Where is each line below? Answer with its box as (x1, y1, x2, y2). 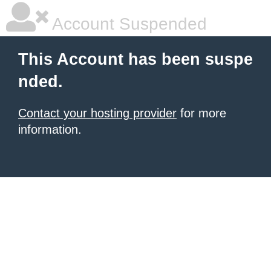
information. (18, 123, 82, 136)
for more (177, 106, 226, 120)
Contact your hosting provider (18, 106, 177, 120)
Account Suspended (48, 15, 207, 33)
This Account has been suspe (18, 50, 253, 68)
